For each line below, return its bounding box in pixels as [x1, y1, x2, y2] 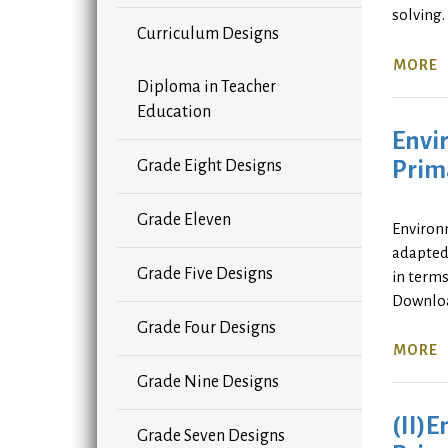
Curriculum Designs [137, 25, 279, 44]
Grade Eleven [137, 211, 231, 230]
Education [137, 103, 211, 122]
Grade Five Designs [137, 265, 273, 284]
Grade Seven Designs [137, 427, 285, 446]
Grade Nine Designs [137, 373, 279, 392]
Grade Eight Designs [137, 157, 282, 176]
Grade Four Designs [137, 319, 276, 338]
